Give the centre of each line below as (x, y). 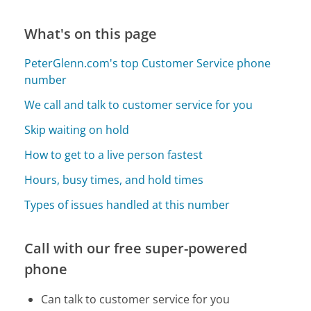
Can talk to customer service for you (136, 300)
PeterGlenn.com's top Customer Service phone (148, 64)
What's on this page (91, 34)
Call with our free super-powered (136, 249)
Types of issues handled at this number (127, 205)
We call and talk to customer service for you (139, 105)
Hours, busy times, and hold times (114, 180)
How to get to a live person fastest (114, 155)
